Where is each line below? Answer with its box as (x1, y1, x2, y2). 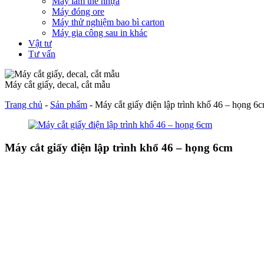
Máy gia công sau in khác (52, 28, 147, 38)
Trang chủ (5, 100, 42, 110)
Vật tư (28, 38, 52, 49)
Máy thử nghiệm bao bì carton (52, 17, 164, 28)
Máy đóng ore (52, 6, 104, 17)
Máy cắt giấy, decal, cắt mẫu (5, 80, 110, 90)
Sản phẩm (50, 100, 87, 110)
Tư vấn (28, 49, 55, 60)
